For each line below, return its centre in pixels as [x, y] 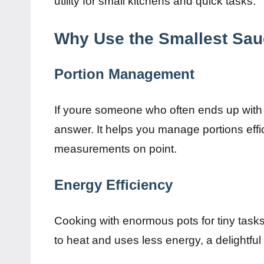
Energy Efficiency [113, 185]
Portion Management [124, 74]
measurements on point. [115, 149]
